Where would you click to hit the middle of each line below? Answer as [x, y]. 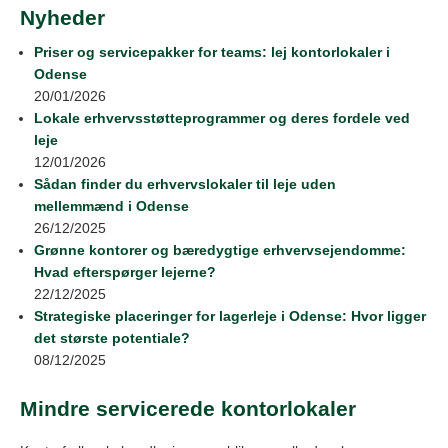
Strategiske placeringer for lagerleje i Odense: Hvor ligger [230, 316]
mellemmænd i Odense [111, 206]
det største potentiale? [112, 338]
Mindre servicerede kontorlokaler [188, 409]
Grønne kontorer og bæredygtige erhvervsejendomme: [220, 250]
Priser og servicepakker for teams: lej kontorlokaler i [212, 52]
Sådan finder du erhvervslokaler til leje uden [185, 184]
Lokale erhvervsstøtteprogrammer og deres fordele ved [222, 118]
